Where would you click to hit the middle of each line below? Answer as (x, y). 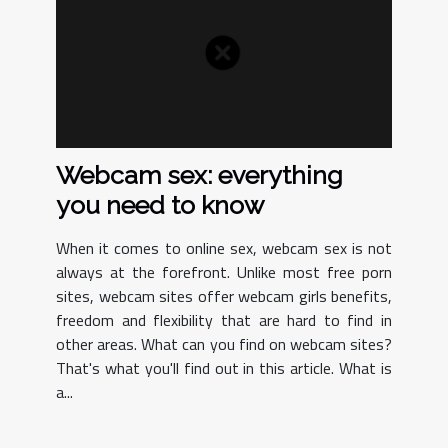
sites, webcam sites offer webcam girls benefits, (224, 296)
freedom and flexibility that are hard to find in (224, 320)
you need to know (160, 205)
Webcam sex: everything (199, 175)
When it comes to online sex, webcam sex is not (224, 248)
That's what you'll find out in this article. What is (224, 368)
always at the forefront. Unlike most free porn (224, 272)
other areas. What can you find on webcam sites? (224, 344)
